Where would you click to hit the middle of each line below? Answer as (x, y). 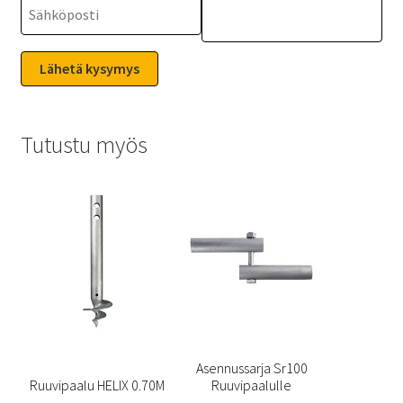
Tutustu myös (84, 144)
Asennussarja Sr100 (251, 367)
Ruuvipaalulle (252, 385)
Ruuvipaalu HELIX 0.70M (148, 385)
